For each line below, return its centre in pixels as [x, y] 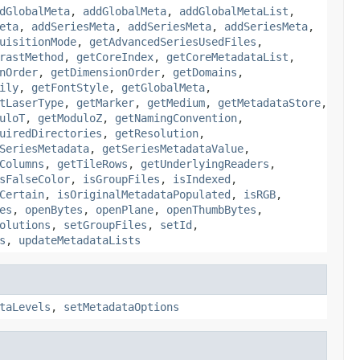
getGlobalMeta [163, 87]
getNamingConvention [176, 118]
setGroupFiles [105, 225]
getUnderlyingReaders [205, 164]
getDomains [205, 72]
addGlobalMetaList [234, 11]
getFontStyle [70, 87]
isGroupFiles [121, 179]
